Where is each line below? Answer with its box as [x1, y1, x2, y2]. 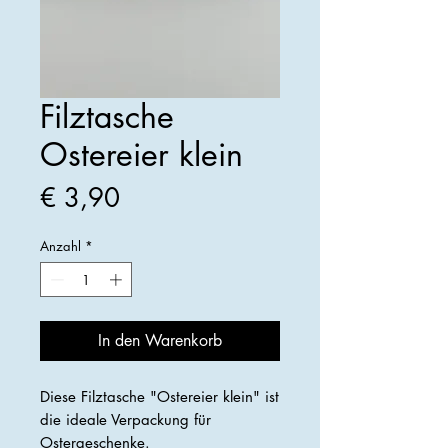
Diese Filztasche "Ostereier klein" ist [40, 387, 279, 407]
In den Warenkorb [98, 330, 222, 352]
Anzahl [40, 236, 81, 255]
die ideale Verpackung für [40, 410, 211, 430]
